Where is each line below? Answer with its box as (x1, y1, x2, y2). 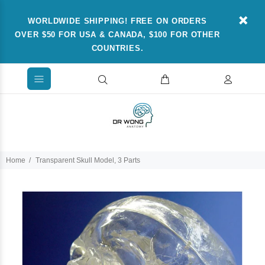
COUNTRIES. (91, 44, 144, 53)
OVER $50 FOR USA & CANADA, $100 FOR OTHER (15, 30, 220, 39)
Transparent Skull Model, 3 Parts (35, 156, 140, 164)
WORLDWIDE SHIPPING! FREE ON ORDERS (28, 17, 207, 25)
